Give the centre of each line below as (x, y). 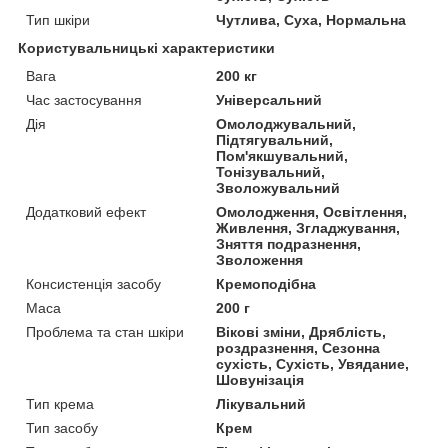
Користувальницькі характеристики (146, 47)
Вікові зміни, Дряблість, (301, 331)
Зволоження (260, 259)
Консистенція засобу (93, 283)
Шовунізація (260, 379)
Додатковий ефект (86, 211)
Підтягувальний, (275, 139)
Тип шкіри (58, 19)
